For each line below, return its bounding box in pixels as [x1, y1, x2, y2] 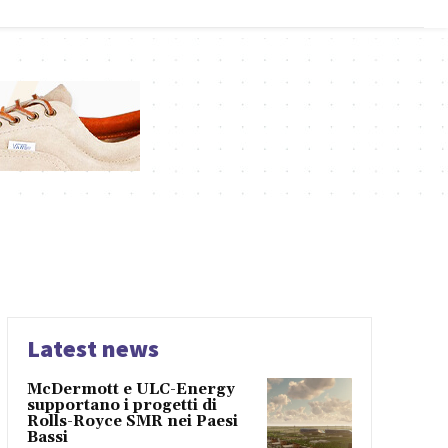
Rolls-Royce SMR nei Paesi [26, 412, 238, 432]
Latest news [26, 333, 159, 365]
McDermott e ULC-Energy [26, 380, 235, 400]
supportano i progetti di [26, 396, 217, 416]
